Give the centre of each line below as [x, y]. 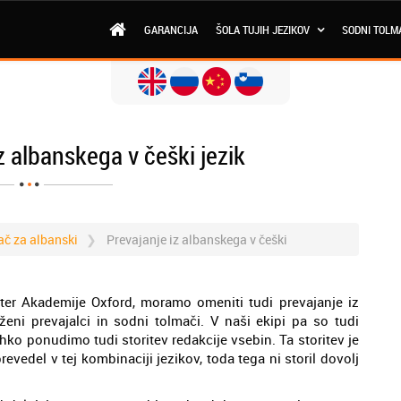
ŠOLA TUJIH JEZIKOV [264, 30]
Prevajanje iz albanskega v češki [197, 239]
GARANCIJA [171, 30]
